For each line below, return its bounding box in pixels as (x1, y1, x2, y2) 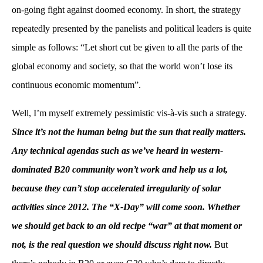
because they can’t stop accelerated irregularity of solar (12, 183, 221, 193)
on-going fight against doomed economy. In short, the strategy (12, 4, 241, 15)
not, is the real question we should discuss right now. (12, 239, 212, 249)
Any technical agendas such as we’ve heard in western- (12, 145, 223, 156)
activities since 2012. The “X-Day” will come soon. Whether (12, 201, 240, 212)
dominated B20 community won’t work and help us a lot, (12, 164, 228, 174)
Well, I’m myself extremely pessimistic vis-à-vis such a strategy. (12, 107, 247, 118)
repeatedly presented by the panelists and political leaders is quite (12, 23, 251, 33)
